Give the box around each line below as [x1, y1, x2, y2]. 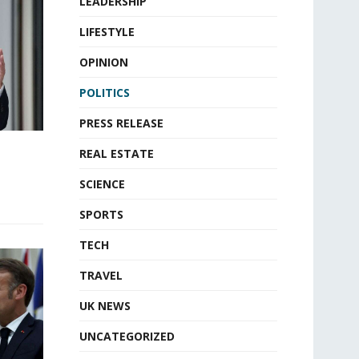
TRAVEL [79, 268, 123, 283]
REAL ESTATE [79, 146, 154, 161]
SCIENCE [79, 176, 125, 192]
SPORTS [79, 207, 123, 222]
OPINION [79, 54, 128, 70]
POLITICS [79, 85, 130, 100]
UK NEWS [79, 298, 131, 313]
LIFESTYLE [79, 24, 135, 39]
